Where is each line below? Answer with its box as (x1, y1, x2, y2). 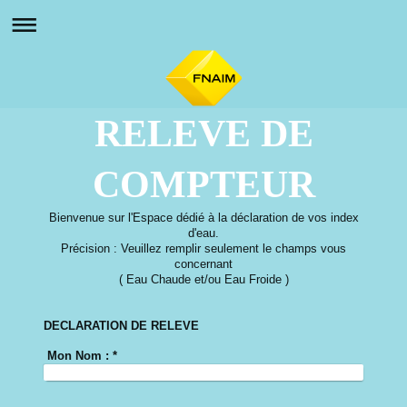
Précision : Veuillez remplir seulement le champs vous (61, 242, 346, 255)
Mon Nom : (46, 349, 109, 362)
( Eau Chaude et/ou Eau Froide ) (118, 273, 289, 286)
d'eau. (188, 226, 219, 240)
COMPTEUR (92, 164, 315, 205)
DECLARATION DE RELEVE (44, 319, 199, 333)
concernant (174, 257, 233, 271)
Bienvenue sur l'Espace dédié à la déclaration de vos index (48, 211, 359, 224)
